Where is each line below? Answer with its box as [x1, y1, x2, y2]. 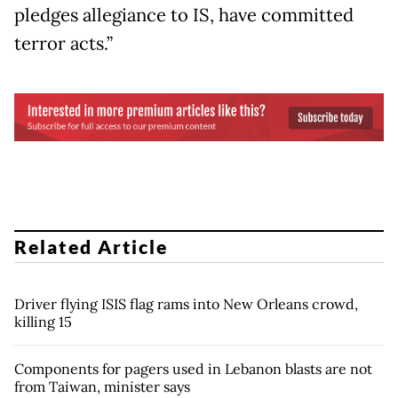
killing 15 [14, 313, 72, 331]
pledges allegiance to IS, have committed [14, 3, 354, 27]
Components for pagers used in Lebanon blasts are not [14, 360, 372, 378]
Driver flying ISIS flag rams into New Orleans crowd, [14, 295, 358, 314]
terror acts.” [14, 31, 113, 55]
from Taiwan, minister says [14, 378, 190, 396]
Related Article [14, 235, 169, 259]
